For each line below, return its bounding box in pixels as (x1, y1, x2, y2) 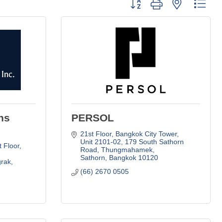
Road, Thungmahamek (80, 145, 153, 154)
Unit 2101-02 (80, 137, 121, 146)
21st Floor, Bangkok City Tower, (80, 129, 179, 138)
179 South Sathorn (124, 137, 184, 146)
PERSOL (71, 111, 114, 123)
